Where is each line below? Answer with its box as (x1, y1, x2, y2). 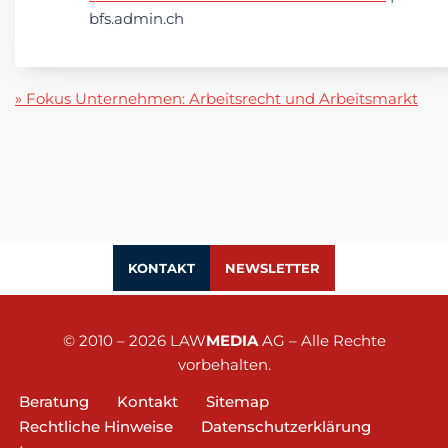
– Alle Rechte (284, 331, 386, 350)
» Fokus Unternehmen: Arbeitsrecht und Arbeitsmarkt (15, 89, 418, 108)
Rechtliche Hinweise (19, 417, 173, 436)
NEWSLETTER (225, 260, 320, 276)
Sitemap (206, 392, 269, 411)
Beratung (19, 392, 89, 411)
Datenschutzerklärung (201, 417, 371, 436)
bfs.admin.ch (89, 9, 184, 28)
